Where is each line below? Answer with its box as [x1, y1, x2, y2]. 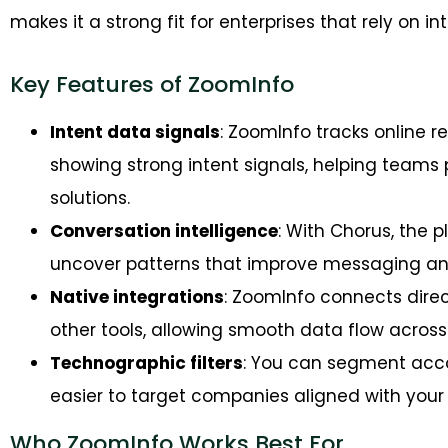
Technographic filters [50, 350, 243, 375]
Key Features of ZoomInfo [10, 68, 294, 100]
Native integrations [50, 284, 224, 309]
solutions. [50, 185, 130, 210]
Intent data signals [50, 119, 220, 144]
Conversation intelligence [50, 218, 278, 243]
